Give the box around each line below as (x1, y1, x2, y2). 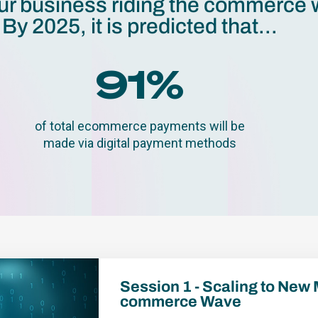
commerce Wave (119, 292, 241, 310)
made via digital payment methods (43, 135, 236, 150)
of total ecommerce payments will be (34, 118, 245, 133)
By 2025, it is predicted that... (2, 14, 278, 38)
